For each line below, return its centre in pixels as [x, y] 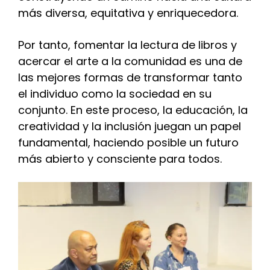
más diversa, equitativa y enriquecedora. [128, 13]
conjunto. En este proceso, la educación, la [133, 110]
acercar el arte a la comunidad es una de [130, 61]
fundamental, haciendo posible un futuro [128, 142]
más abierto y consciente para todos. [120, 159]
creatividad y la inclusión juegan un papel [130, 126]
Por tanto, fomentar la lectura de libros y [127, 45]
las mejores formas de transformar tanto [130, 77]
